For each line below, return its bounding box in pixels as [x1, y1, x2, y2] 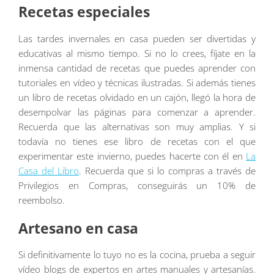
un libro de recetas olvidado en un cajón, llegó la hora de [18, 91, 256, 104]
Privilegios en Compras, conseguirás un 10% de [18, 179, 256, 192]
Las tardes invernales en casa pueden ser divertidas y [18, 32, 256, 45]
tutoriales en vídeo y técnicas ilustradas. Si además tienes [18, 76, 256, 89]
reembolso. [18, 194, 65, 207]
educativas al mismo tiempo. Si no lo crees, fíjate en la [18, 47, 256, 60]
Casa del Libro [18, 165, 79, 177]
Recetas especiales [18, 2, 150, 22]
